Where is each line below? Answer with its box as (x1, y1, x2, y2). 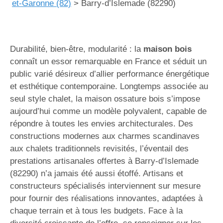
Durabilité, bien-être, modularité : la (10, 44, 143, 54)
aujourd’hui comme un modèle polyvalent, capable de (10, 107, 207, 116)
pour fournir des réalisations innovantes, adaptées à (10, 194, 203, 203)
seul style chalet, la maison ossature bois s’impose (10, 94, 200, 104)
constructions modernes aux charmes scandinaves (10, 131, 200, 141)
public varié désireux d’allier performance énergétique (10, 69, 209, 79)
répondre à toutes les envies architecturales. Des (10, 119, 193, 128)
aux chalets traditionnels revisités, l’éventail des (10, 144, 189, 153)
